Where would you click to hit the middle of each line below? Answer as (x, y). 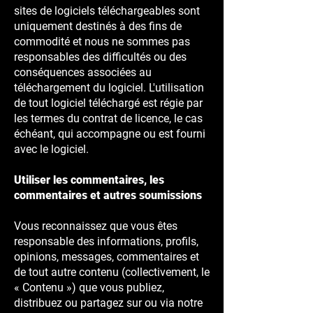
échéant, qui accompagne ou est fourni (110, 134)
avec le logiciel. (51, 149)
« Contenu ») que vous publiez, (89, 287)
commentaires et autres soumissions (108, 195)
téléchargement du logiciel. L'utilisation (109, 88)
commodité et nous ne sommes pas (102, 42)
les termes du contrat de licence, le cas (108, 118)
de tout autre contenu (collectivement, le (112, 272)
